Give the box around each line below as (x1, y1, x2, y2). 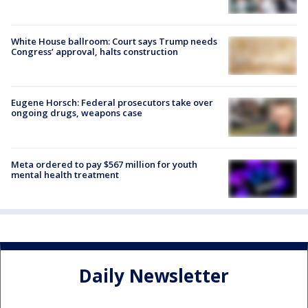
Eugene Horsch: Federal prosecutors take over (11, 96, 213, 109)
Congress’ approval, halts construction (11, 45, 178, 58)
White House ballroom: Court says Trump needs (11, 35, 217, 48)
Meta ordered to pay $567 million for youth (11, 157, 197, 170)
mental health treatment (11, 168, 119, 181)
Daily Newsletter (79, 263, 229, 289)
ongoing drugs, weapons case (11, 107, 142, 120)
